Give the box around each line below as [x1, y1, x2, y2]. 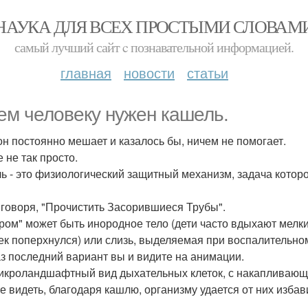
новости [124, 63, 175, 82]
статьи [187, 63, 228, 82]
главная [60, 63, 111, 82]
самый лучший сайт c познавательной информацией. [14, 38, 294, 56]
